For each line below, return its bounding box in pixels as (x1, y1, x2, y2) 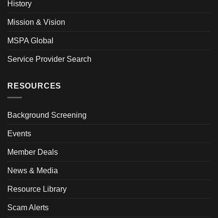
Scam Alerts (7, 203, 49, 212)
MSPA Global (7, 36, 54, 45)
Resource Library (7, 185, 67, 194)
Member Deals (7, 148, 58, 157)
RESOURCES (7, 81, 62, 90)
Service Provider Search (7, 54, 91, 63)
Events (7, 129, 31, 138)
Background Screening (7, 111, 87, 120)
